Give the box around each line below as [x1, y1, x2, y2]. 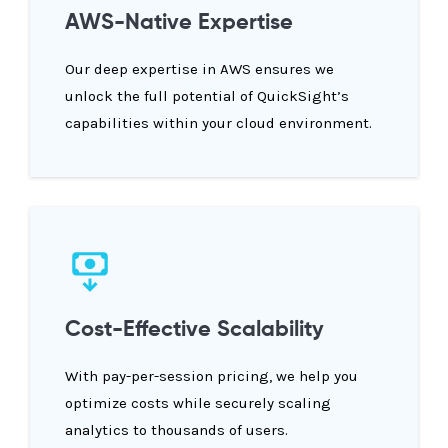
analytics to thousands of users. [65, 421, 288, 440]
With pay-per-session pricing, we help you [65, 367, 358, 386]
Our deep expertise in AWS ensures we [65, 60, 334, 79]
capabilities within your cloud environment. [65, 114, 372, 133]
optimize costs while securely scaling [65, 394, 331, 413]
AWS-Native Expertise [65, 12, 293, 35]
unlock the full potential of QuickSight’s [65, 87, 349, 106]
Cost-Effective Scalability [65, 319, 324, 342]
